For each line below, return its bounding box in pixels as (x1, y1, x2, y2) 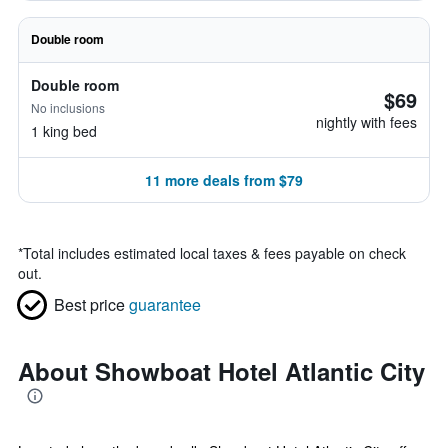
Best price (54, 293, 125, 316)
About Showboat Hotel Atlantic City (18, 354, 425, 388)
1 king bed (31, 121, 97, 141)
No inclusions (31, 99, 105, 116)
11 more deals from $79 (145, 170, 303, 190)
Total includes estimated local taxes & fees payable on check (23, 243, 406, 263)
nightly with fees (316, 112, 417, 132)
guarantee (129, 293, 201, 316)
